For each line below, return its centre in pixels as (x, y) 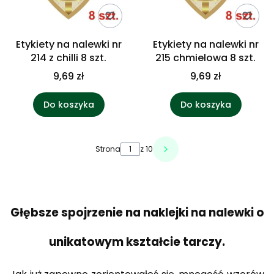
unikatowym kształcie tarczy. (137, 242)
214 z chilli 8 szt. (68, 58)
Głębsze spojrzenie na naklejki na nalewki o (137, 212)
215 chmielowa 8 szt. (206, 58)
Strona (108, 149)
